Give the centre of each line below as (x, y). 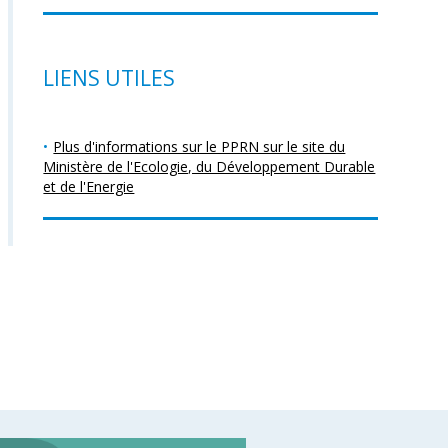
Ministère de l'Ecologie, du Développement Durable (209, 166)
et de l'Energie (89, 186)
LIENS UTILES (109, 78)
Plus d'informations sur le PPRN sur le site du (199, 146)
